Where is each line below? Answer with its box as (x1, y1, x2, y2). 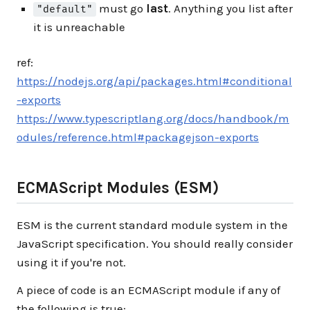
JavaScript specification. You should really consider (17, 236, 293, 250)
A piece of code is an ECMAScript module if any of (17, 282, 280, 297)
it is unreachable (33, 19, 125, 34)
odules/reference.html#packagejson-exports (17, 129, 259, 144)
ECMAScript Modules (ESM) (17, 178, 219, 197)
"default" (37, 3, 93, 15)
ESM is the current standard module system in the (17, 217, 288, 232)
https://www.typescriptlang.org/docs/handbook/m (17, 111, 289, 125)
